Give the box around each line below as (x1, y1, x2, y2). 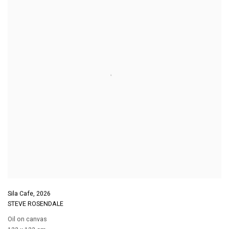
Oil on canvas (8, 215, 47, 223)
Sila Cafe (8, 190, 33, 198)
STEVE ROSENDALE (8, 200, 63, 208)
